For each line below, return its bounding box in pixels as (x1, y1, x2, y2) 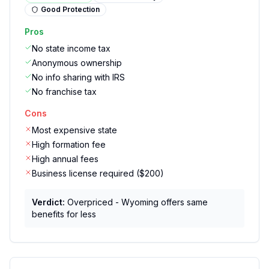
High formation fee (32, 139, 106, 150)
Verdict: (32, 197, 65, 207)
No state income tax (32, 43, 110, 53)
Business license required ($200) (32, 168, 164, 178)
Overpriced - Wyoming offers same (67, 197, 208, 207)
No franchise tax (32, 86, 97, 97)
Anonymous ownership (32, 58, 122, 68)
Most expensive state (32, 125, 117, 135)
